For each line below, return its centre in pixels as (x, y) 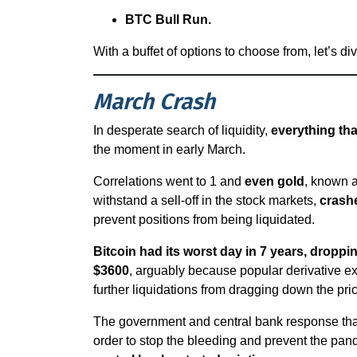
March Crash (157, 102)
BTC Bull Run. (168, 20)
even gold (275, 181)
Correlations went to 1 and (169, 181)
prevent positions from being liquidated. (204, 220)
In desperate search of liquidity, (182, 130)
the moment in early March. (171, 149)
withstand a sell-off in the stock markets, (206, 200)
